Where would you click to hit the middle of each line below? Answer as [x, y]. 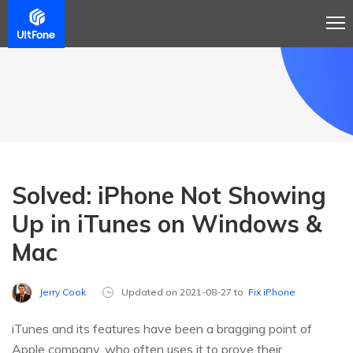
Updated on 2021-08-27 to [185, 292]
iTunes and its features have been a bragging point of [162, 329]
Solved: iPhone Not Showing [169, 195]
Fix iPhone [272, 292]
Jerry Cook [63, 292]
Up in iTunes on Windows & [167, 224]
